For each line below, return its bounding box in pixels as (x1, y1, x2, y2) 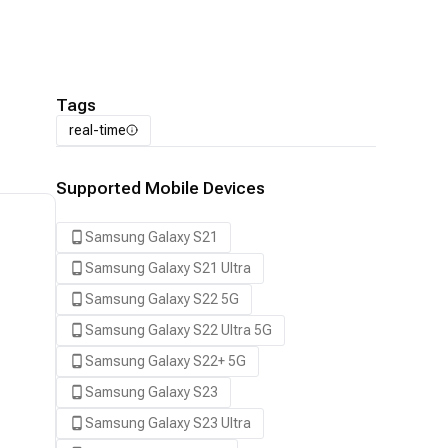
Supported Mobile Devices (56, 177, 265, 198)
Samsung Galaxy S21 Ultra (85, 259, 251, 276)
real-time (69, 121, 126, 138)
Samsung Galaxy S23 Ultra (85, 414, 251, 431)
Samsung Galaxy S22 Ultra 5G (85, 321, 272, 338)
